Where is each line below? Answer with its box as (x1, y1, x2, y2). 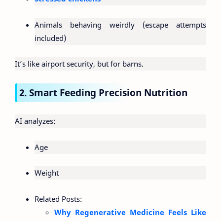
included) (35, 33, 66, 43)
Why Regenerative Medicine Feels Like (54, 207, 206, 217)
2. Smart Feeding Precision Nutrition (19, 85, 187, 99)
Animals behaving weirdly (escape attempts (35, 19, 206, 30)
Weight (35, 168, 59, 178)
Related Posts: (35, 193, 82, 204)
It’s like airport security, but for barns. (15, 59, 144, 69)
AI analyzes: (15, 116, 55, 126)
